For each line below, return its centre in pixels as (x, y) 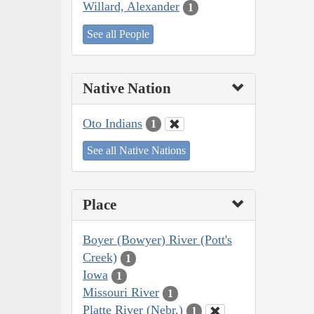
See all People (118, 34)
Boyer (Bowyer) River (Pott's (157, 240)
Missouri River (121, 293)
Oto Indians (112, 123)
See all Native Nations (136, 151)
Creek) (100, 258)
